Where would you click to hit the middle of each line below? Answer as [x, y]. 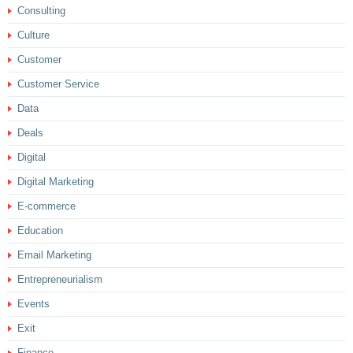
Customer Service [58, 84]
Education [40, 230]
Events [33, 304]
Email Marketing [54, 255]
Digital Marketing [56, 182]
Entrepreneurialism [60, 279]
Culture [33, 35]
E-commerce [46, 206]
